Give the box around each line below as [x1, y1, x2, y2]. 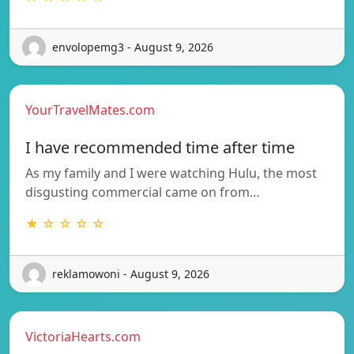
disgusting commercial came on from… [25, 183, 260, 201]
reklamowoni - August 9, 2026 [52, 266, 209, 282]
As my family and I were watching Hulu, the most [25, 164, 317, 182]
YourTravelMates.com [25, 100, 155, 119]
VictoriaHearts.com [25, 327, 141, 345]
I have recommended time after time [25, 136, 295, 158]
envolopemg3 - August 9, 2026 [52, 40, 213, 55]
